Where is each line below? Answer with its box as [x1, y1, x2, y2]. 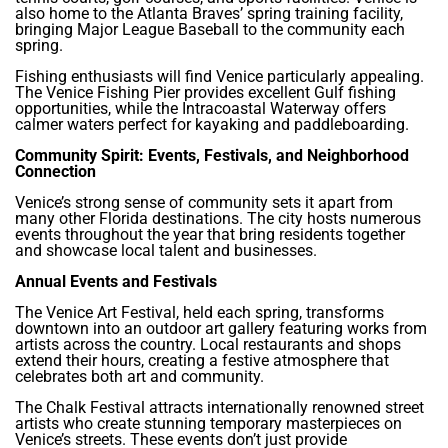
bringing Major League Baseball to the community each [15, 20, 405, 40]
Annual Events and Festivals [15, 272, 217, 292]
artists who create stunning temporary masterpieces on [15, 414, 402, 434]
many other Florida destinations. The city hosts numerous [15, 209, 421, 229]
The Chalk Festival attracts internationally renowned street [15, 398, 424, 418]
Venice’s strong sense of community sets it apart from [15, 193, 393, 213]
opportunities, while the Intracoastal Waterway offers [15, 99, 386, 119]
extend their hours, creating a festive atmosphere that [15, 351, 389, 371]
